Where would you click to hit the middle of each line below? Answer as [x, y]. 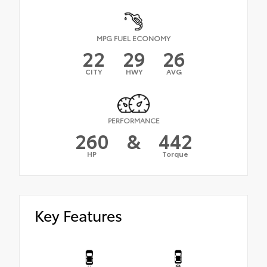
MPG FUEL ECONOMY [133, 38]
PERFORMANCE [133, 120]
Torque [175, 154]
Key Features [78, 215]
